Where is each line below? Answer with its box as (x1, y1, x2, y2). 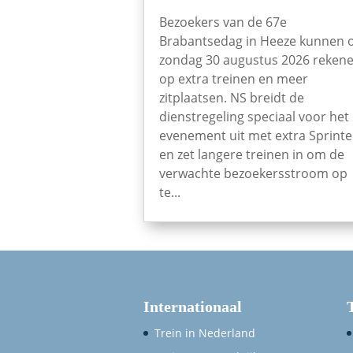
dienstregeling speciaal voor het (159, 108, 349, 126)
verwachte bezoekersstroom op (159, 165, 347, 183)
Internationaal (143, 298, 242, 316)
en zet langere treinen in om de (159, 146, 344, 164)
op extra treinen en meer (159, 70, 308, 88)
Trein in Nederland (154, 325, 255, 341)
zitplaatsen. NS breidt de (159, 89, 304, 107)
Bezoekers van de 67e (159, 13, 287, 32)
